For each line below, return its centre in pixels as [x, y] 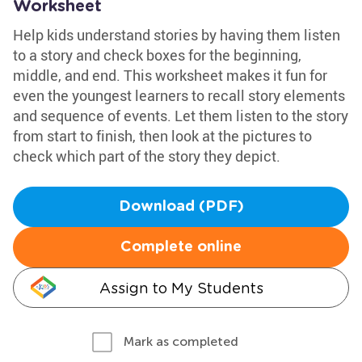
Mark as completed [181, 341]
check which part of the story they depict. [147, 156]
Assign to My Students [181, 288]
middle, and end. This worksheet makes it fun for [170, 75]
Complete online [181, 247]
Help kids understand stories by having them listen [177, 35]
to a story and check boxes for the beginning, [157, 55]
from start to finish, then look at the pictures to [162, 136]
